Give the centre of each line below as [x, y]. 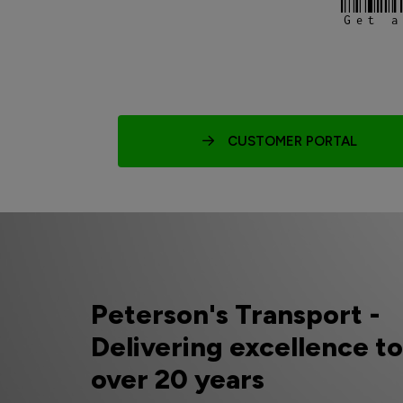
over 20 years [177, 379]
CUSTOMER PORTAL [285, 142]
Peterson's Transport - [235, 314]
